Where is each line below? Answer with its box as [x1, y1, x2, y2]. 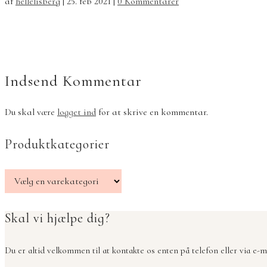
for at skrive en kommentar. [96, 105, 208, 118]
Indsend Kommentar [5, 71, 142, 90]
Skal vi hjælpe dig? [5, 210, 110, 226]
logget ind [57, 105, 96, 118]
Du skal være [5, 105, 57, 118]
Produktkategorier [5, 136, 110, 152]
